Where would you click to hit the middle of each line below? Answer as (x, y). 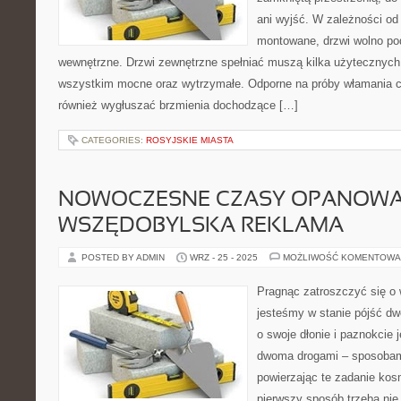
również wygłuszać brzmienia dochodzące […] (178, 105)
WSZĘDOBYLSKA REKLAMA (201, 226)
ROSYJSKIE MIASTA (190, 140)
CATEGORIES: (114, 140)
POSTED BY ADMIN (124, 257)
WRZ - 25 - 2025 (224, 257)
